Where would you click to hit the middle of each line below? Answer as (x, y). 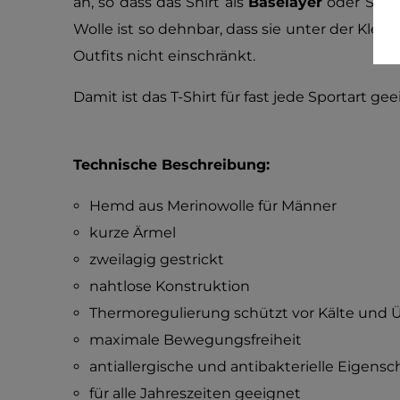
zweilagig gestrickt (156, 259)
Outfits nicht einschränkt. (164, 56)
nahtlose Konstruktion (169, 286)
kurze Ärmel (132, 233)
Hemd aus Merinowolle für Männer (212, 206)
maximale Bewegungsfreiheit (195, 340)
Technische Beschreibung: (171, 165)
